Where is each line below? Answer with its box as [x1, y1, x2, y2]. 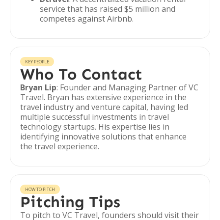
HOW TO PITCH [25, 186, 55, 192]
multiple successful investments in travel [20, 111, 169, 122]
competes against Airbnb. [40, 13, 134, 24]
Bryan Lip [20, 82, 56, 93]
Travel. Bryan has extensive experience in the [20, 92, 187, 103]
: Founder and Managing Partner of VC [56, 82, 198, 93]
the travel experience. [20, 141, 99, 152]
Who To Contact [20, 65, 142, 83]
